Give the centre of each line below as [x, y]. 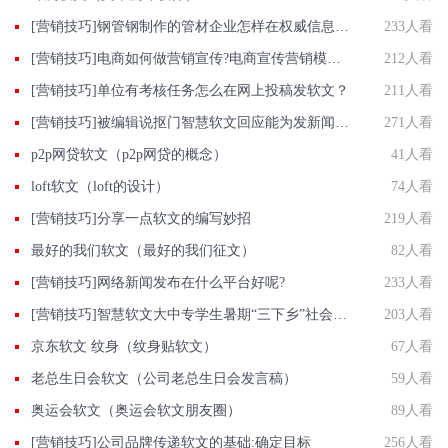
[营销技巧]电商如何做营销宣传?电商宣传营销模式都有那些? [334, 58]
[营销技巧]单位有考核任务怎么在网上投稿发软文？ [190, 90]
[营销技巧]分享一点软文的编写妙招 [141, 218]
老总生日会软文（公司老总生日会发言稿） [164, 378]
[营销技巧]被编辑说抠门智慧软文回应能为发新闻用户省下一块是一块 [342, 122]
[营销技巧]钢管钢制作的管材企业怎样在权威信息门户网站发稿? [342, 26]
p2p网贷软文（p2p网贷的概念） [129, 154]
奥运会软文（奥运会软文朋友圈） [136, 410]
